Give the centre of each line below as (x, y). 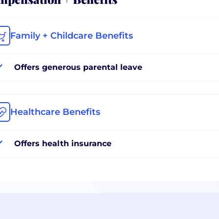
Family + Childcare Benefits (72, 35)
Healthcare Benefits (55, 112)
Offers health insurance (63, 143)
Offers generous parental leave (78, 67)
